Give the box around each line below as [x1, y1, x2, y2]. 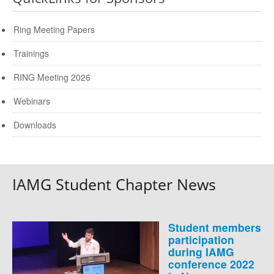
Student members [168, 220, 261, 235]
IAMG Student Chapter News [12, 174, 216, 195]
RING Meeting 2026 [13, 71, 91, 84]
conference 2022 [168, 256, 254, 272]
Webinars [13, 95, 50, 108]
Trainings [13, 47, 49, 60]
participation [168, 232, 234, 248]
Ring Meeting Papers [13, 23, 95, 36]
